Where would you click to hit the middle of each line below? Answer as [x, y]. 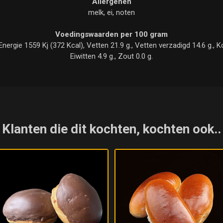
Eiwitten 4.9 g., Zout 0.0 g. [111, 56]
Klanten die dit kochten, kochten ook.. [111, 129]
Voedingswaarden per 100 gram [111, 34]
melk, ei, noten [111, 12]
